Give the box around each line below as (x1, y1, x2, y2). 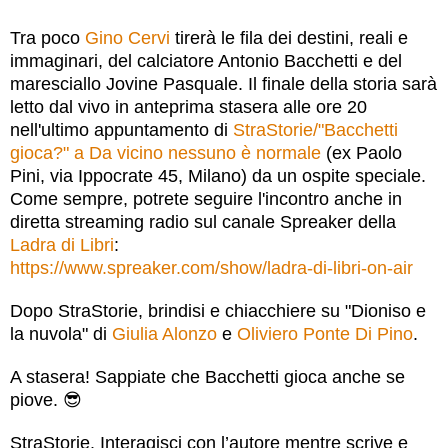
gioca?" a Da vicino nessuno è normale (10, 142, 321, 163)
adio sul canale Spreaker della (155, 211, 396, 232)
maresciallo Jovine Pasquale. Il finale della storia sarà (10, 73, 437, 94)
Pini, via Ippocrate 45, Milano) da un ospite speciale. (10, 165, 426, 186)
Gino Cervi (85, 27, 170, 48)
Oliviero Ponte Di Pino (237, 323, 413, 344)
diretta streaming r (10, 211, 155, 232)
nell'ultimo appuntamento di (10, 119, 233, 140)
